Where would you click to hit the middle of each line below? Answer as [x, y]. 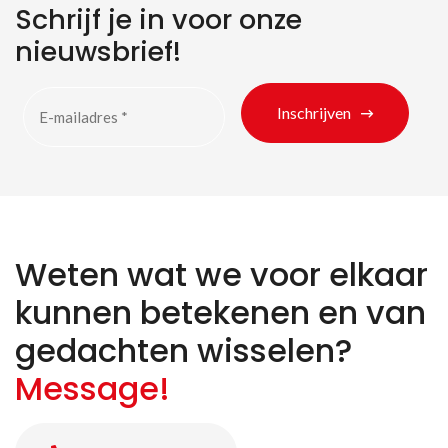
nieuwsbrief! [98, 51]
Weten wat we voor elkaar [221, 274]
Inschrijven [314, 112]
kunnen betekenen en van [220, 312]
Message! [92, 388]
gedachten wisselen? [183, 350]
